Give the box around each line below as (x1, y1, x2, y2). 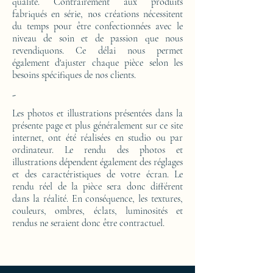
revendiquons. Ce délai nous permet (12, 44, 183, 57)
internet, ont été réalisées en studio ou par (12, 132, 183, 144)
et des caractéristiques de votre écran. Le (12, 168, 183, 181)
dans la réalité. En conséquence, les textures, (12, 193, 183, 205)
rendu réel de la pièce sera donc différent (12, 180, 183, 193)
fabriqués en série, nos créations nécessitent (12, 8, 183, 21)
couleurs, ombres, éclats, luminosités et (12, 205, 183, 218)
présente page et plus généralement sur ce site (12, 119, 183, 132)
